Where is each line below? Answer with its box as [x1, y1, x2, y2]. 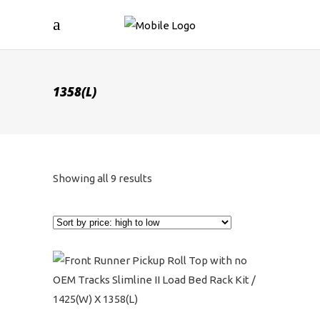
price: [151, 234, 179, 246]
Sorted [151, 171, 184, 184]
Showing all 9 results [53, 172, 152, 184]
